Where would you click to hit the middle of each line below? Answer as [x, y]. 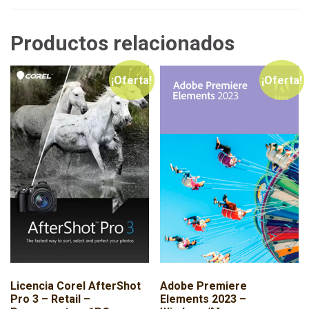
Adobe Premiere [204, 286]
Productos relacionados [122, 43]
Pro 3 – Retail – [50, 299]
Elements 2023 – [203, 299]
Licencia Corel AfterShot [76, 286]
